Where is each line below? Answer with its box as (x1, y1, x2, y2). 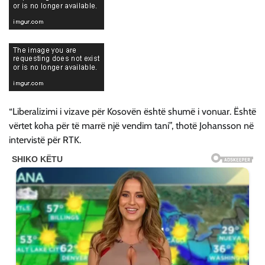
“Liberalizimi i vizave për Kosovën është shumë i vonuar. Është (9, 106, 256, 118)
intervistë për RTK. (9, 134, 81, 146)
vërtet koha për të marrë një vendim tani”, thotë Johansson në (9, 120, 254, 132)
